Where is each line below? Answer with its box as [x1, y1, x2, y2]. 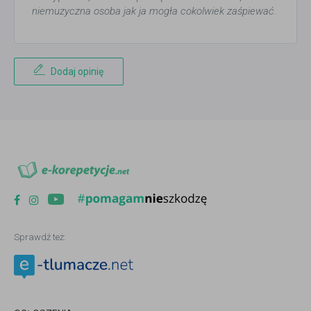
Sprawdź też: [14, 232, 66, 243]
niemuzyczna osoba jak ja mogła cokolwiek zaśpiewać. [32, 5, 276, 18]
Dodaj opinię [51, 66, 103, 78]
